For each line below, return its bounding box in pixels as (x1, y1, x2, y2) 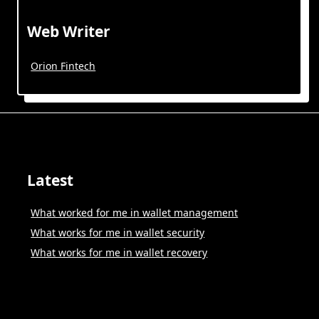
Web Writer (27, 21, 110, 41)
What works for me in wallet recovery (31, 246, 208, 260)
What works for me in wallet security (31, 226, 205, 240)
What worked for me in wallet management (31, 206, 239, 220)
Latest (27, 170, 73, 191)
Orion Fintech (31, 58, 96, 73)
